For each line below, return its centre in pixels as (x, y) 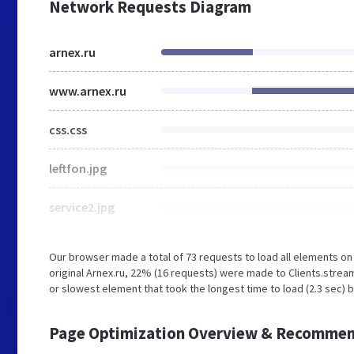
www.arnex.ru (88, 91)
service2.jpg (82, 207)
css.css (68, 130)
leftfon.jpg (78, 168)
